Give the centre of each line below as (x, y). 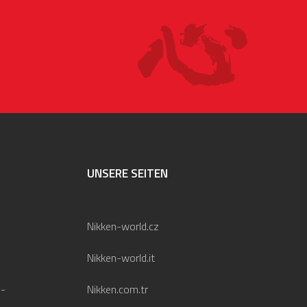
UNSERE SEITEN (127, 173)
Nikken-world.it (121, 258)
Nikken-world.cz (123, 226)
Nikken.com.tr (118, 289)
